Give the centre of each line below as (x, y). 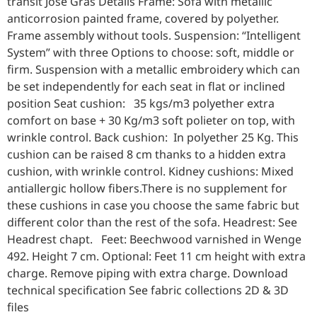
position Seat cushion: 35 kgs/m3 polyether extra (141, 104)
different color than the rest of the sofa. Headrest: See (152, 223)
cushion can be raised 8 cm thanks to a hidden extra (146, 155)
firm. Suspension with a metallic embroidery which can (154, 70)
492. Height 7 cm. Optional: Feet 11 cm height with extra (156, 257)
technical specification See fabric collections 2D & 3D (148, 290)
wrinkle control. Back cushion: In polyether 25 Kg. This (153, 138)
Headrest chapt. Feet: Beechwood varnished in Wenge (154, 240)
